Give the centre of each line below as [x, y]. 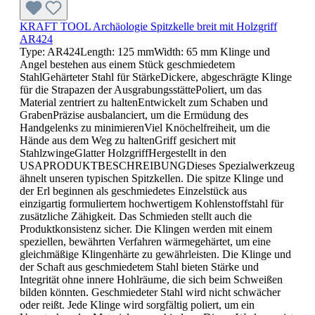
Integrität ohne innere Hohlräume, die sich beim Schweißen [151, 279]
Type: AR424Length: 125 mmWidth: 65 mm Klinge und [145, 51]
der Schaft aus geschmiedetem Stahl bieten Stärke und [139, 266]
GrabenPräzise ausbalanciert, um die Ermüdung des [134, 115]
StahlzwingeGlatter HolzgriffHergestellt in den [123, 153]
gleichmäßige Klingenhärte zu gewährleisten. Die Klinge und [155, 254]
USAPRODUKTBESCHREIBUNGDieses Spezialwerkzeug [157, 165]
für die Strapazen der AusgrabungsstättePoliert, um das [141, 89]
